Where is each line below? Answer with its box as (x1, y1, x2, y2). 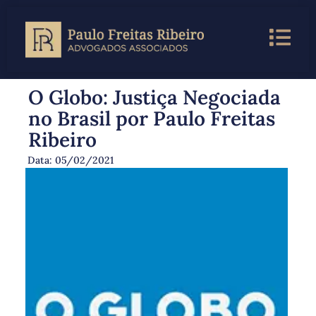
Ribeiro (28, 127, 97, 153)
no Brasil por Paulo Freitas (28, 106, 275, 132)
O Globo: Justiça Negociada (28, 85, 281, 111)
